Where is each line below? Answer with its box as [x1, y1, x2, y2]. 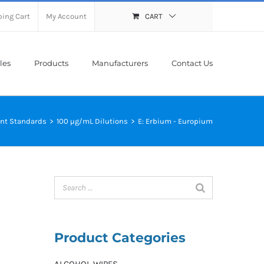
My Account [46, 12, 87, 21]
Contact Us [171, 58, 213, 68]
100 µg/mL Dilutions [57, 116, 128, 126]
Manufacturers [92, 58, 148, 68]
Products [34, 58, 68, 68]
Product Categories [54, 230, 186, 246]
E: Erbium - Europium [138, 116, 213, 126]
